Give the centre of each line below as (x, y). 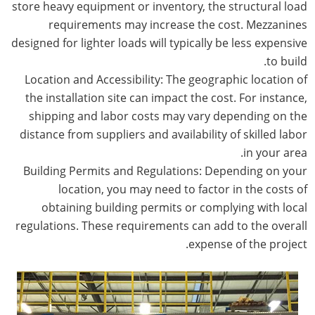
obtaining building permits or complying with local (174, 207)
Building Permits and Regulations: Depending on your (165, 171)
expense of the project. (247, 244)
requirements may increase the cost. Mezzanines (178, 24)
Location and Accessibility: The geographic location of (166, 79)
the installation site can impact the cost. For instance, (166, 97)
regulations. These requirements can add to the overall (161, 225)
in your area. (275, 152)
